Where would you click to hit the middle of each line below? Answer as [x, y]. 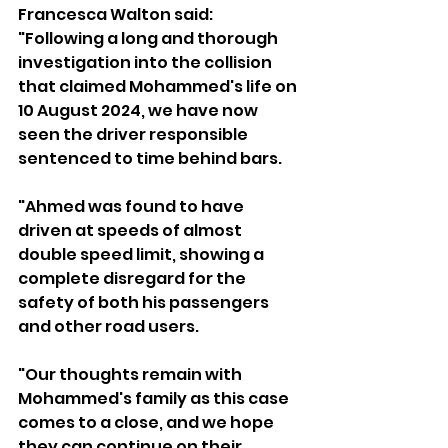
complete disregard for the [133, 278]
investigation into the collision [146, 62]
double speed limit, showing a [142, 254]
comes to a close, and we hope [147, 422]
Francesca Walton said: [117, 14]
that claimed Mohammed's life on [159, 86]
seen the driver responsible [134, 134]
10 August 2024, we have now [139, 110]
